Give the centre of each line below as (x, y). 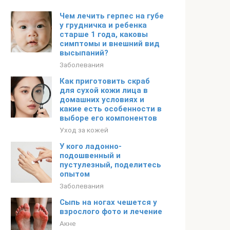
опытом (75, 174)
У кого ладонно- (91, 146)
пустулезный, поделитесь (110, 165)
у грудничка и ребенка (103, 25)
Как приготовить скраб (105, 81)
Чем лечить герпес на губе (112, 16)
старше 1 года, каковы (104, 34)
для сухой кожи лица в (104, 90)
